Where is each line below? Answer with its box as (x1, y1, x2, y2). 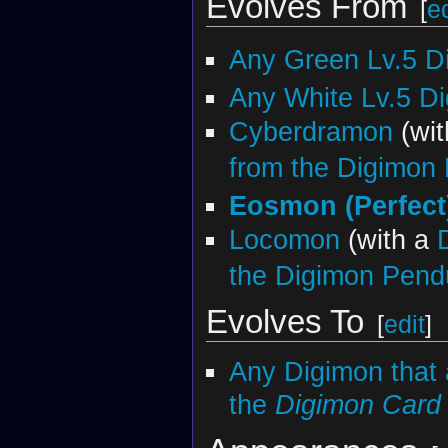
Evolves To (205, 302, 364, 340)
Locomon (228, 224, 340, 256)
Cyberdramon (228, 116, 393, 148)
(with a (339, 224, 437, 256)
